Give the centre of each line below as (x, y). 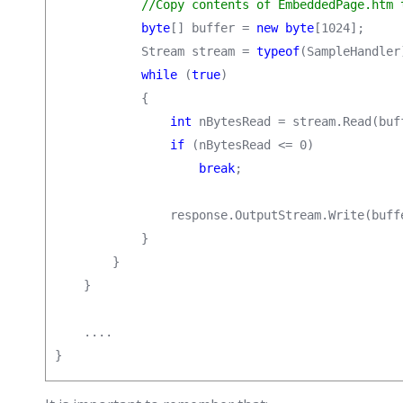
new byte (285, 28)
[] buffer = (213, 28)
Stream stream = (156, 51)
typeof (278, 51)
